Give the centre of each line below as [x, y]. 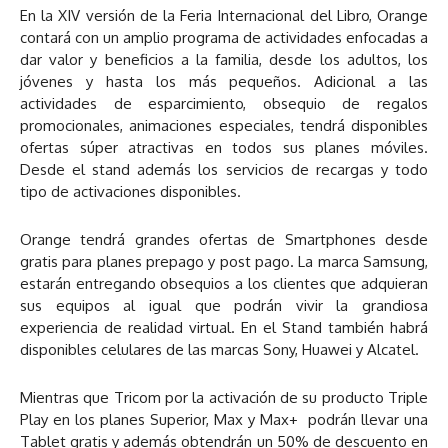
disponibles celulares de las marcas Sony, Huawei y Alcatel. [219, 349]
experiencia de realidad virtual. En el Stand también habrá [224, 327]
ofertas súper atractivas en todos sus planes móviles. [224, 147]
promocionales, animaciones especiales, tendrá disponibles [224, 125]
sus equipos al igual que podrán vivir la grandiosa [224, 305]
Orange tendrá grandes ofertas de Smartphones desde [224, 239]
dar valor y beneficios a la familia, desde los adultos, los [224, 59]
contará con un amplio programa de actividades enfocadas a [224, 37]
